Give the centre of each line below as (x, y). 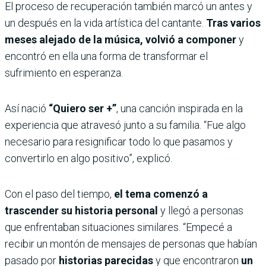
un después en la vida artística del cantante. (105, 23)
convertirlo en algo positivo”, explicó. (88, 159)
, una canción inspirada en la (180, 109)
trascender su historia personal (83, 211)
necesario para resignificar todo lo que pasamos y (119, 142)
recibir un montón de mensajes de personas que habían (131, 244)
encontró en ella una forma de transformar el (106, 56)
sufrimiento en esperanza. (64, 73)
